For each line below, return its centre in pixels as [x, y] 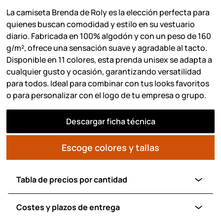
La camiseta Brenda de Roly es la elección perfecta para [108, 12]
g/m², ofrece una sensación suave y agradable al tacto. [107, 48]
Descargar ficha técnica [110, 121]
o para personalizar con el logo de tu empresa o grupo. [107, 95]
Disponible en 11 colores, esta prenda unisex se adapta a [110, 59]
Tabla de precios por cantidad [72, 180]
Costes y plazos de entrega [68, 207]
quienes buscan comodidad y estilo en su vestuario [101, 24]
